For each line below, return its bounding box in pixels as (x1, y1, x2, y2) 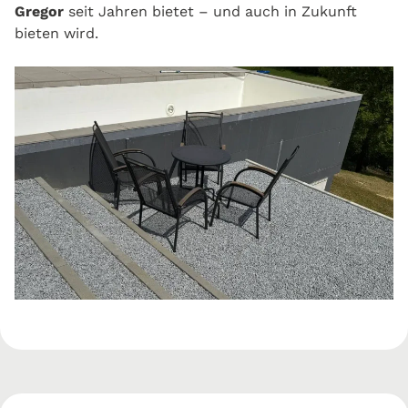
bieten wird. (15, 24, 98, 42)
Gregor (15, 2, 64, 20)
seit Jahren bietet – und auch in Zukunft (64, 2, 357, 20)
